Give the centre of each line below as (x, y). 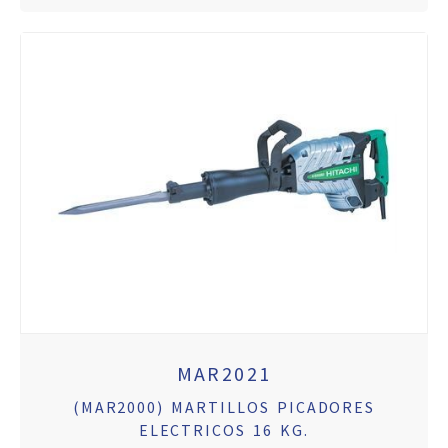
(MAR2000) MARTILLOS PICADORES (224, 407)
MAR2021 (224, 374)
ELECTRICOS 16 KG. (224, 430)
